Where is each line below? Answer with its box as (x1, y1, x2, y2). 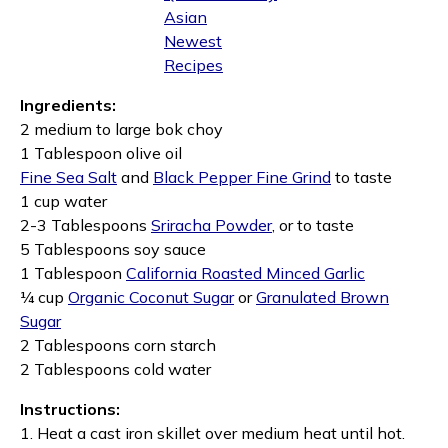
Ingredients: (20, 95, 116, 115)
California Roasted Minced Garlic (126, 263, 365, 283)
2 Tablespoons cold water (20, 359, 211, 379)
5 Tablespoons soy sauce (20, 239, 206, 259)
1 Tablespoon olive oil (20, 143, 182, 163)
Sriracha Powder (151, 215, 272, 235)
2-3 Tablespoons (20, 215, 151, 235)
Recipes (164, 55, 223, 75)
